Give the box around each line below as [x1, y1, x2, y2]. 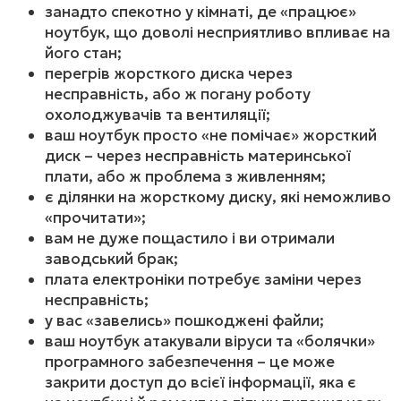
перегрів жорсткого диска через [45, 63, 293, 83]
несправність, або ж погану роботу [45, 83, 311, 104]
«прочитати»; [45, 207, 146, 227]
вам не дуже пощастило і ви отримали [45, 227, 335, 248]
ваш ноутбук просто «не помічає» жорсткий [45, 124, 377, 145]
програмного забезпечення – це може [45, 351, 335, 371]
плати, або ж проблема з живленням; [45, 166, 326, 186]
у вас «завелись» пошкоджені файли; [45, 310, 324, 330]
